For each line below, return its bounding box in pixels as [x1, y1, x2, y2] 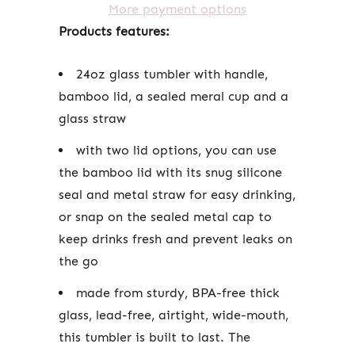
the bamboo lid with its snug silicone [59, 164, 282, 180]
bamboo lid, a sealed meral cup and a [59, 88, 288, 104]
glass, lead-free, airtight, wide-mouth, [59, 307, 288, 323]
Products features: [59, 23, 170, 39]
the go [59, 253, 98, 269]
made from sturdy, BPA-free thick [76, 284, 280, 300]
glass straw [59, 110, 126, 126]
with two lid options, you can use [76, 142, 277, 158]
